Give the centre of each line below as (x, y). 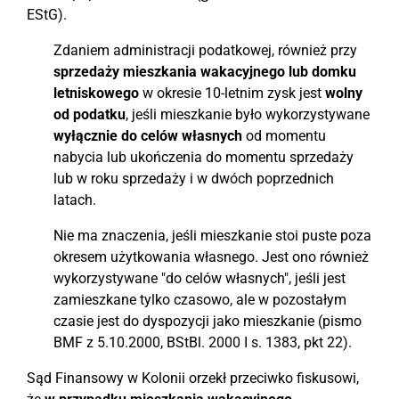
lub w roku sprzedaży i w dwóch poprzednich (194, 179)
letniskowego (96, 93)
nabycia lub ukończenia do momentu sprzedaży (204, 157)
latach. (75, 200)
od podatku (90, 114)
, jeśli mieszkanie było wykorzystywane (248, 114)
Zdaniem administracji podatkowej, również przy (205, 50)
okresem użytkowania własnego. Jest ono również (211, 257)
